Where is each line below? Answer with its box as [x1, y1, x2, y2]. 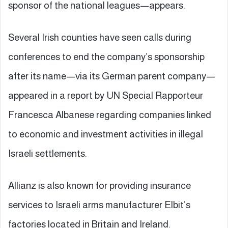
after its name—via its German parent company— [8, 70, 215, 81]
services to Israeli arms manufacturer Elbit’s [8, 199, 190, 210]
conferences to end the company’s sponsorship [8, 51, 205, 62]
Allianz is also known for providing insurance [8, 180, 191, 191]
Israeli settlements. [8, 148, 87, 159]
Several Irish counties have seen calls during [8, 32, 191, 43]
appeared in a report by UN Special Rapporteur [8, 90, 203, 101]
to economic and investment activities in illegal [8, 128, 203, 139]
